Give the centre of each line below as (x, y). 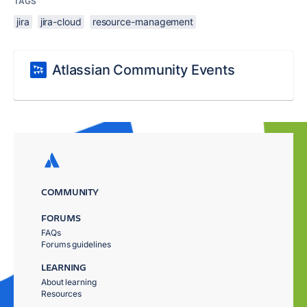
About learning (69, 282)
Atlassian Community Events (144, 70)
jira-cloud (61, 21)
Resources (62, 294)
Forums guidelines (76, 244)
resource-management (143, 21)
